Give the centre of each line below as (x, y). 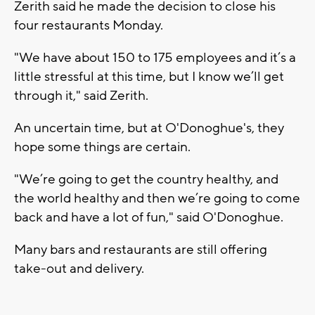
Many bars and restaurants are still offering (141, 249)
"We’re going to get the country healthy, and (146, 179)
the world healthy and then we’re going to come (157, 198)
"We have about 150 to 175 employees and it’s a (155, 57)
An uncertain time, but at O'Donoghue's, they (149, 128)
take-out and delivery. (81, 268)
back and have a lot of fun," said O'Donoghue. (150, 217)
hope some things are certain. (104, 147)
